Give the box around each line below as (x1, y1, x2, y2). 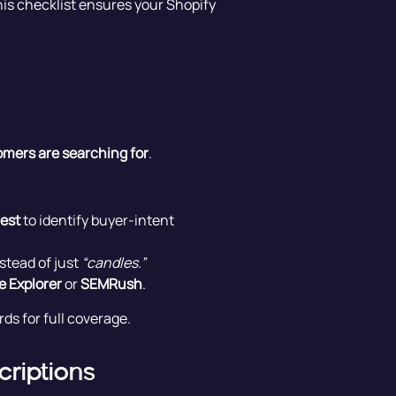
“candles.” (80, 253, 146, 273)
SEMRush (80, 274, 142, 294)
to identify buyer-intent (19, 210, 174, 231)
